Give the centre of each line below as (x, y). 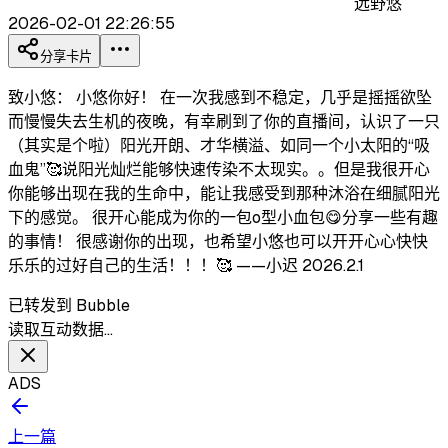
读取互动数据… (60, 330)
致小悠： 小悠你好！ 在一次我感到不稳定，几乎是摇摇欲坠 (220, 98)
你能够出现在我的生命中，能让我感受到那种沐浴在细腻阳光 (224, 194)
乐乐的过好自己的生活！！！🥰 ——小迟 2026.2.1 (186, 266)
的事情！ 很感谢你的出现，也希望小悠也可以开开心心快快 (218, 242)
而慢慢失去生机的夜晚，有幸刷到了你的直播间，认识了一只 (224, 122)
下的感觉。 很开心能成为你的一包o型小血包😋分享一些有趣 (223, 218)
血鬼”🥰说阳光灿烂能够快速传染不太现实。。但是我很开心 (219, 170)
